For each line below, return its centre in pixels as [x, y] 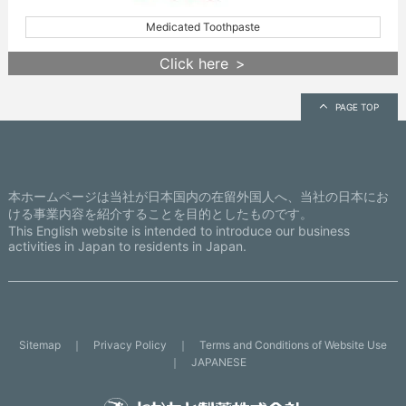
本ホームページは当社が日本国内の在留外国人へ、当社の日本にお [198, 196]
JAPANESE [219, 362]
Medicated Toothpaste [203, 26]
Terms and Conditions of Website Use [293, 344]
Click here [194, 63]
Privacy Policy [130, 344]
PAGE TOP [357, 106]
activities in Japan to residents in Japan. [127, 246]
